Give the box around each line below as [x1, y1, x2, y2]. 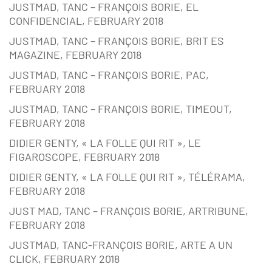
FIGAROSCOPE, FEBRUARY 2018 [9, 150, 160, 164]
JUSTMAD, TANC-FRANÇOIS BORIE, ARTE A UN [9, 238, 233, 252]
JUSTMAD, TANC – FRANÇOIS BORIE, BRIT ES [9, 34, 224, 48]
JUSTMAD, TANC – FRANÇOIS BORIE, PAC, [9, 68, 209, 82]
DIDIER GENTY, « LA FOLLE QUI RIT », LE [9, 136, 201, 150]
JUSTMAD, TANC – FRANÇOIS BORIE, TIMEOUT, [9, 102, 232, 116]
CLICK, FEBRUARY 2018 [9, 252, 120, 266]
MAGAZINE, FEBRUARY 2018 [9, 48, 141, 62]
